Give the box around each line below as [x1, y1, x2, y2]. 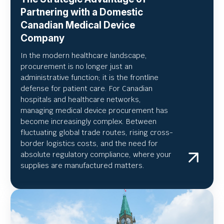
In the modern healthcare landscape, [20, 51, 147, 60]
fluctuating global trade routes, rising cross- [20, 128, 173, 137]
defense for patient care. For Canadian [20, 84, 152, 93]
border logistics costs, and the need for [20, 139, 158, 148]
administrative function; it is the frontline [20, 73, 158, 82]
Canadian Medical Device [20, 19, 135, 31]
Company [20, 32, 64, 44]
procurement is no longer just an [20, 62, 132, 71]
